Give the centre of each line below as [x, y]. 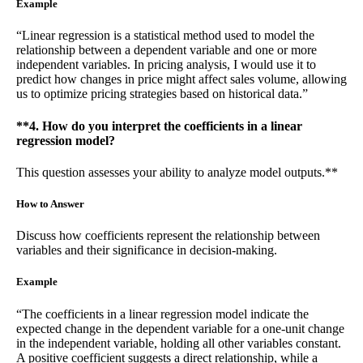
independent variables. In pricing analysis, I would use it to [166, 65]
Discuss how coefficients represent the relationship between [168, 236]
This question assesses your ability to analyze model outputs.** [177, 172]
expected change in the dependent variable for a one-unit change [180, 328]
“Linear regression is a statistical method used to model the [165, 36]
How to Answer [50, 204]
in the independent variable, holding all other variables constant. [179, 343]
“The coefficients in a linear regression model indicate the [162, 314]
